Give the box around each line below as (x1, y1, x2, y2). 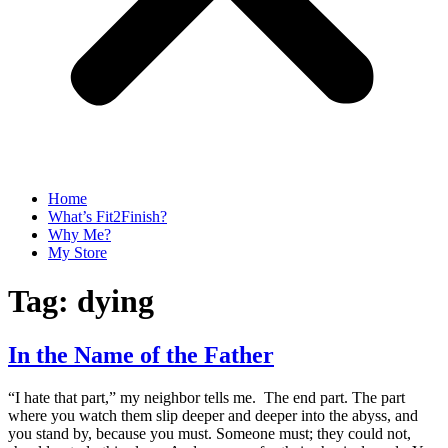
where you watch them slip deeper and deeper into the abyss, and (8, 406, 418, 424)
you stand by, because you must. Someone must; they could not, (8, 424, 411, 442)
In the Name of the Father (8, 341, 274, 368)
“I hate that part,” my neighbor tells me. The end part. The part (8, 388, 405, 406)
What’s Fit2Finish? (48, 208, 167, 225)
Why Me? (48, 226, 111, 243)
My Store (48, 244, 107, 261)
